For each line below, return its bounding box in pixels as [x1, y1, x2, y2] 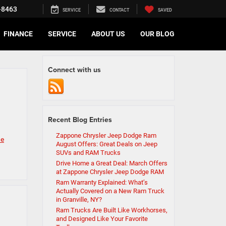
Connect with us [47, 65, 101, 75]
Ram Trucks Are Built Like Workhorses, [55, 206, 167, 214]
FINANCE [4, 30, 33, 38]
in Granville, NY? [55, 196, 102, 203]
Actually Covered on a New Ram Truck [55, 187, 164, 195]
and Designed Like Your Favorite [55, 215, 148, 222]
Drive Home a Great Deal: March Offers [55, 159, 167, 167]
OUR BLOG [140, 30, 175, 38]
